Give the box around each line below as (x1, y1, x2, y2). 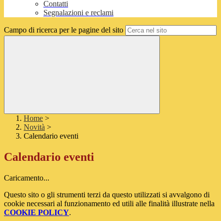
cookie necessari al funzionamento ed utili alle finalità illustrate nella (4, 199, 215, 208)
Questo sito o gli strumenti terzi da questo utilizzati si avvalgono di (4, 190, 210, 199)
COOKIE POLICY (4, 208, 69, 217)
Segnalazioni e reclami (43, 8, 113, 17)
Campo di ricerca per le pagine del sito (4, 26, 123, 35)
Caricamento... (4, 174, 49, 183)
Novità (24, 123, 45, 132)
